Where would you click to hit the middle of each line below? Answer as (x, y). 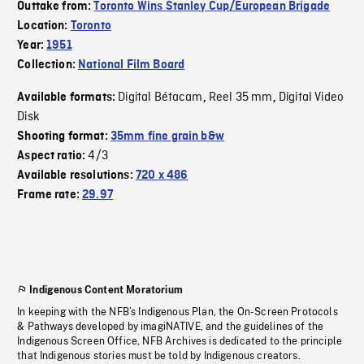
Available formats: (68, 98)
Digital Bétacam (160, 98)
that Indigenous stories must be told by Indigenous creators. (159, 356)
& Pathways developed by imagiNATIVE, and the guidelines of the (171, 327)
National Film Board (132, 65)
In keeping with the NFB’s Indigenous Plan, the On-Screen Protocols (178, 312)
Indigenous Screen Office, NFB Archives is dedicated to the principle (180, 342)
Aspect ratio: (53, 156)
